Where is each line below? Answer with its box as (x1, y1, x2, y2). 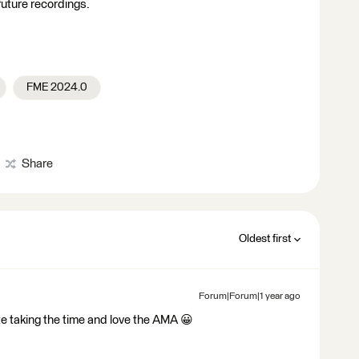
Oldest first (239, 233, 291, 244)
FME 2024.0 (26, 82, 87, 93)
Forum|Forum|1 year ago (199, 292, 301, 301)
